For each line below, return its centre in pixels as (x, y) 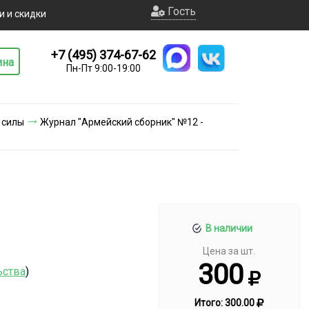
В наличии (229, 228)
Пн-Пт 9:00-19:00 (103, 68)
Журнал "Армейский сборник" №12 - (122, 122)
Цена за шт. (229, 251)
